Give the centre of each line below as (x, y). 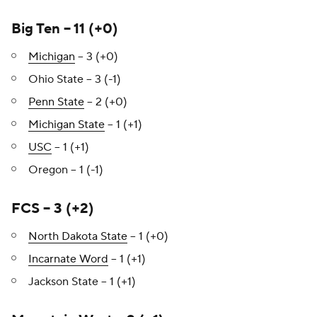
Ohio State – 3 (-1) (75, 79)
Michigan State (67, 125)
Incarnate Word (68, 259)
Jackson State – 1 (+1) (82, 282)
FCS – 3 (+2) (53, 209)
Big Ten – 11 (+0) (65, 29)
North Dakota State (78, 236)
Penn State (56, 102)
